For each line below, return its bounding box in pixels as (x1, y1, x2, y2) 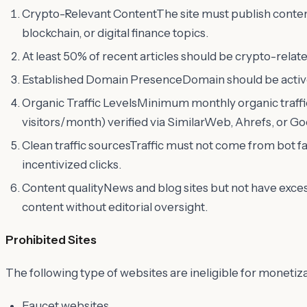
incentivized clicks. (22, 157, 121, 171)
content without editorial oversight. (22, 199, 208, 214)
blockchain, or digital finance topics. (22, 25, 208, 40)
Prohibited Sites (5, 232, 97, 247)
